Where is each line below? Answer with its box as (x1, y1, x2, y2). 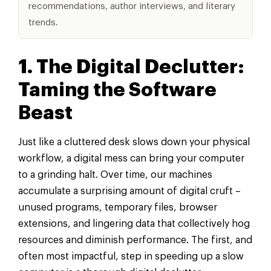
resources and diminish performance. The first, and (18, 235, 252, 245)
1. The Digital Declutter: (18, 57, 244, 77)
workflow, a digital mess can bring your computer (18, 153, 244, 163)
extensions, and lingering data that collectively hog (18, 218, 250, 229)
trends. (28, 18, 58, 27)
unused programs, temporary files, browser (18, 202, 217, 212)
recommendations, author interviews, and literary (28, 1, 235, 11)
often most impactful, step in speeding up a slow (18, 251, 244, 261)
